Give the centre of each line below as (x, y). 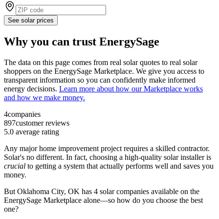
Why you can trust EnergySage (82, 41)
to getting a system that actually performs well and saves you (120, 166)
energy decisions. (32, 88)
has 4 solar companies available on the (140, 191)
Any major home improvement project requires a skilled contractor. (107, 148)
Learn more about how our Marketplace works (131, 88)
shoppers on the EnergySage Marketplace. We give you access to (104, 71)
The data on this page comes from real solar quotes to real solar (101, 62)
